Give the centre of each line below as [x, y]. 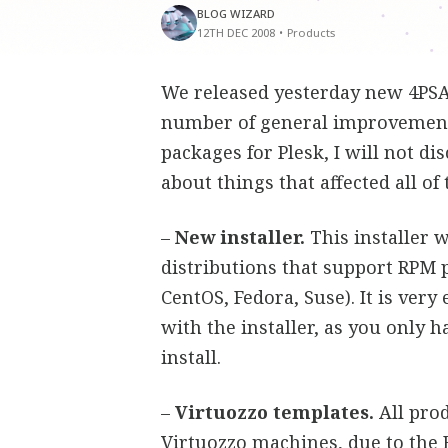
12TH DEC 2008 [236, 32]
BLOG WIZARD [236, 13]
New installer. [240, 237]
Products [311, 32]
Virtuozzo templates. [275, 412]
